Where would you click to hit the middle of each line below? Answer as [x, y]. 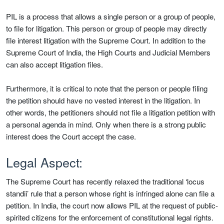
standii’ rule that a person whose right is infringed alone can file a [110, 193]
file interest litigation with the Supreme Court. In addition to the [106, 40]
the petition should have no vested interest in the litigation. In [103, 100]
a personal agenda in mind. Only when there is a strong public [106, 124]
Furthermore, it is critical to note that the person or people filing [107, 88]
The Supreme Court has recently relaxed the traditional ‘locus [105, 181]
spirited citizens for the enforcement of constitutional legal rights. [110, 217]
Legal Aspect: [44, 162]
